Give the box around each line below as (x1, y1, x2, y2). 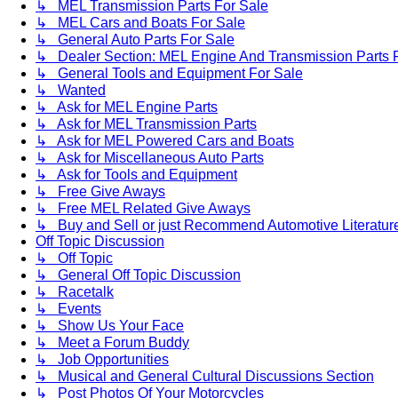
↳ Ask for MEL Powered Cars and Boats (36, 133, 294, 149)
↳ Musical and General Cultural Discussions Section (36, 369, 374, 385)
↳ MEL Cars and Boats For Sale (36, 15, 245, 31)
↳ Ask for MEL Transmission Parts (36, 116, 257, 132)
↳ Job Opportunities (36, 352, 169, 368)
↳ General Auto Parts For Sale (36, 32, 235, 48)
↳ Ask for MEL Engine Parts (36, 99, 218, 115)
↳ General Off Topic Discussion (36, 267, 241, 283)
